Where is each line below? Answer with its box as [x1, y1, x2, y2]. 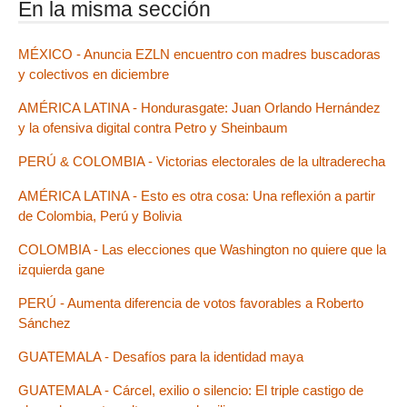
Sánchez [18, 314, 71, 331]
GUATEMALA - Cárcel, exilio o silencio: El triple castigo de [18, 382, 363, 399]
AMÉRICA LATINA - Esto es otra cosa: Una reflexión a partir [18, 187, 375, 203]
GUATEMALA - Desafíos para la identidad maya [18, 349, 303, 365]
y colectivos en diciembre [18, 65, 169, 82]
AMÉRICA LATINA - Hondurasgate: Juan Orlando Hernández [18, 100, 381, 116]
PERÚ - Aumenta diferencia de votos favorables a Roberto [18, 294, 363, 311]
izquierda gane [18, 261, 104, 277]
